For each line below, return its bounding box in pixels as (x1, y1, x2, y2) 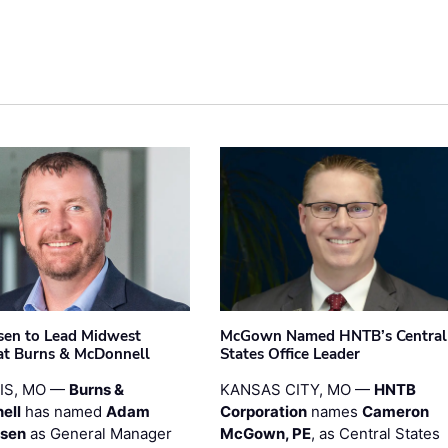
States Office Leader (219, 343, 360, 364)
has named (21, 401, 107, 421)
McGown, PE (219, 423, 311, 443)
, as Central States (310, 423, 440, 443)
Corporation (219, 401, 307, 421)
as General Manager (26, 423, 173, 443)
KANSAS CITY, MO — (219, 379, 374, 399)
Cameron (361, 401, 429, 421)
